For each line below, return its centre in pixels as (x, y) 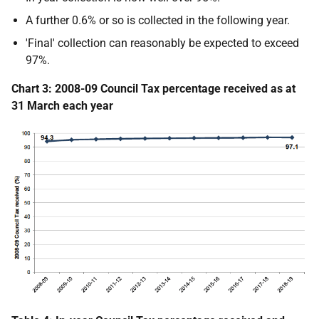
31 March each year (62, 105)
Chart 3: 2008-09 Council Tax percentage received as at (153, 88)
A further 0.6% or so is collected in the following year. (158, 20)
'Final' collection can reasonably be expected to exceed (162, 43)
